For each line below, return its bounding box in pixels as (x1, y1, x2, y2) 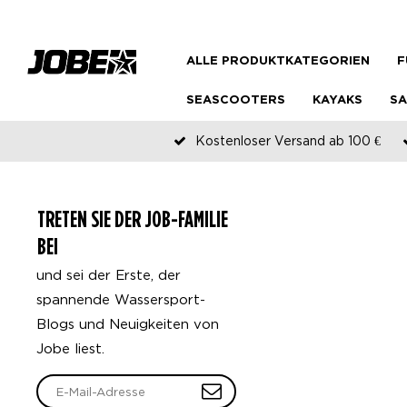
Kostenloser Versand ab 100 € (195, 134, 381, 147)
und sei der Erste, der (36, 267, 181, 282)
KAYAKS (313, 95, 362, 105)
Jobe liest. (36, 341, 104, 355)
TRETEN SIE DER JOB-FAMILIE (37, 205, 228, 233)
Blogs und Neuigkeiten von (36, 316, 219, 331)
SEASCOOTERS (186, 95, 285, 105)
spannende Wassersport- (36, 292, 205, 306)
